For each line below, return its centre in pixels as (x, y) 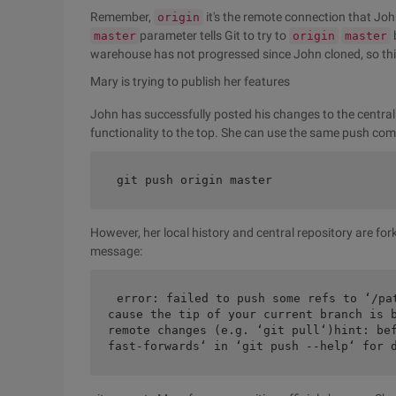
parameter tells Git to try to (214, 35)
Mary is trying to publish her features (190, 81)
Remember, (122, 17)
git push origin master (194, 180)
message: (116, 251)
